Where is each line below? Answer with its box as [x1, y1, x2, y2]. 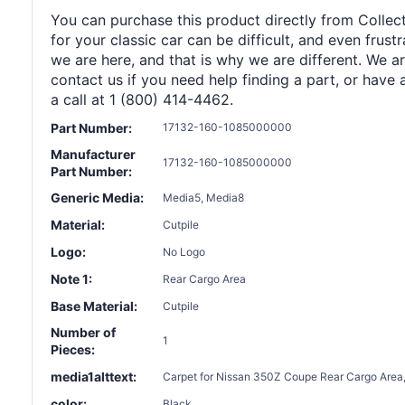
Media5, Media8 [163, 190, 244, 204]
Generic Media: [51, 190, 144, 206]
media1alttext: [51, 369, 137, 385]
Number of [51, 325, 116, 341]
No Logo [163, 244, 205, 259]
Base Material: [51, 298, 137, 315]
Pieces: [51, 342, 95, 358]
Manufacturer [51, 146, 136, 162]
